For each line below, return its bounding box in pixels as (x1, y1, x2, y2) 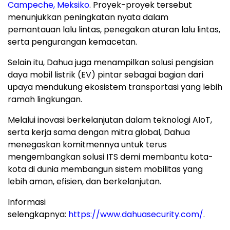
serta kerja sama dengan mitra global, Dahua (8, 126, 190, 139)
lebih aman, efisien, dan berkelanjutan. (8, 176, 161, 188)
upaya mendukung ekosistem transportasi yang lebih (8, 81, 222, 93)
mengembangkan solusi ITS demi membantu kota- (8, 151, 213, 163)
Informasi (8, 196, 46, 208)
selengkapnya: (8, 208, 68, 221)
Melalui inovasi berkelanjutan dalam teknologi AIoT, (8, 114, 212, 126)
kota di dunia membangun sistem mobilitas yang (8, 163, 203, 176)
